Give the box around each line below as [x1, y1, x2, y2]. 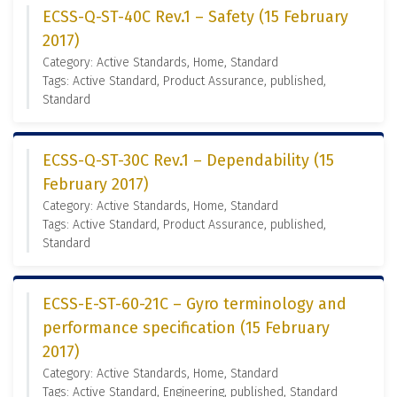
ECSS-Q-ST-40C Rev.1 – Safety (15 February [43, 7, 348, 27]
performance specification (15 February [43, 318, 330, 338]
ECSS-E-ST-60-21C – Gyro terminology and [43, 294, 346, 314]
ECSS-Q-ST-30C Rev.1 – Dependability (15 [43, 151, 334, 170]
